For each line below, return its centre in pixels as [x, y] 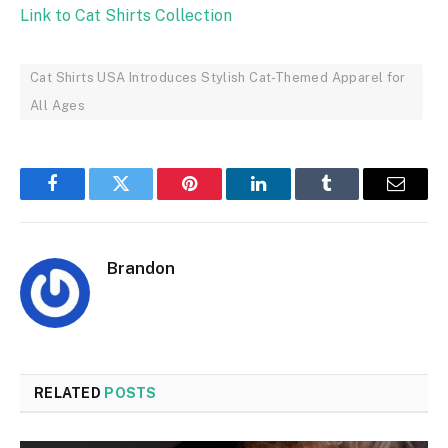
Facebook [85, 198]
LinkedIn [289, 198]
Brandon [141, 267]
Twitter [145, 198]
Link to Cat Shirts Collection [126, 15]
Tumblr [352, 198]
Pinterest [220, 198]
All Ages [58, 105]
